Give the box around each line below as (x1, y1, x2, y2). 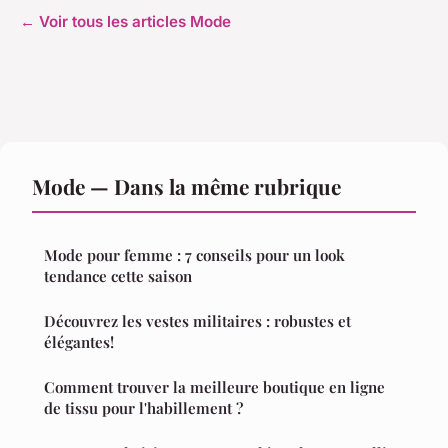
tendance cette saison (44, 266, 192, 287)
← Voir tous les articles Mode (20, 12, 231, 32)
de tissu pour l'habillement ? (44, 398, 243, 419)
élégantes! (44, 332, 114, 353)
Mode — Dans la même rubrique (32, 172, 341, 201)
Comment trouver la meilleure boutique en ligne (44, 377, 385, 398)
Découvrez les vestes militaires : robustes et (44, 311, 351, 332)
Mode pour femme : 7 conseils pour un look (44, 245, 345, 266)
